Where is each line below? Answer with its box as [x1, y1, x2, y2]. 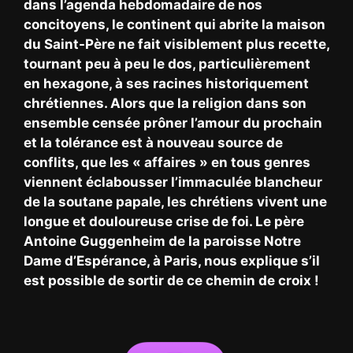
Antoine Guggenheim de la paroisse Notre [24, 233, 301, 250]
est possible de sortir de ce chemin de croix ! [24, 273, 319, 289]
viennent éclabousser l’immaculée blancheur [24, 174, 322, 191]
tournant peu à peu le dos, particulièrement [24, 56, 310, 72]
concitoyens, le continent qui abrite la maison [24, 17, 325, 33]
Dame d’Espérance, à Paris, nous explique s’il [24, 253, 320, 269]
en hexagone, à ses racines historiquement [24, 76, 309, 92]
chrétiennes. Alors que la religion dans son [24, 95, 307, 112]
